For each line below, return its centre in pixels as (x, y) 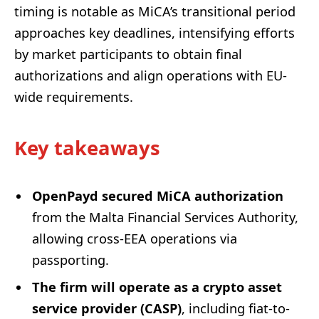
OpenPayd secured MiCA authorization (158, 196)
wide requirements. (74, 96)
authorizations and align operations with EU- (151, 75)
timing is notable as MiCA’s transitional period (155, 11)
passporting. (70, 260)
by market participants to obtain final (128, 54)
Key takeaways (87, 147)
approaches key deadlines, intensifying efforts (155, 32)
